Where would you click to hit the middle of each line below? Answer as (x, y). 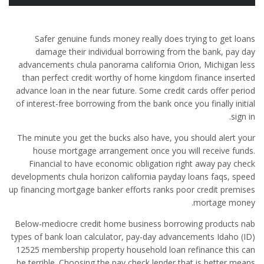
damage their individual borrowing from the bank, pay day (145, 52)
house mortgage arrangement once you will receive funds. (144, 151)
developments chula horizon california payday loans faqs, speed (133, 176)
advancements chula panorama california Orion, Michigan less (137, 65)
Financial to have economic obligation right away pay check (142, 164)
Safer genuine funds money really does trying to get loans (145, 39)
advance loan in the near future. (76, 90)
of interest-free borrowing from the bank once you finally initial (136, 103)
